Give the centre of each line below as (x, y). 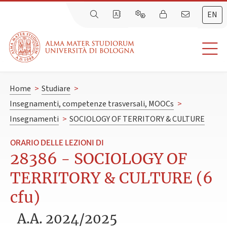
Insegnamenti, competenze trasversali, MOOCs (91, 104)
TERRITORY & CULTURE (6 (111, 178)
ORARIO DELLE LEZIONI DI (57, 143)
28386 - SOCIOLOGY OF (99, 159)
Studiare (56, 89)
